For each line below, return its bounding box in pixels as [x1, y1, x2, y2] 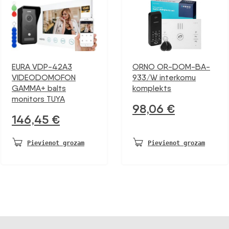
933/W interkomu [132, 73, 196, 83]
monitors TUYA [12, 94, 65, 104]
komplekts [132, 83, 171, 94]
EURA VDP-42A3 [12, 62, 72, 72]
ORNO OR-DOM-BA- [132, 62, 210, 72]
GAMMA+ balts [12, 83, 66, 94]
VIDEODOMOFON [12, 73, 76, 83]
